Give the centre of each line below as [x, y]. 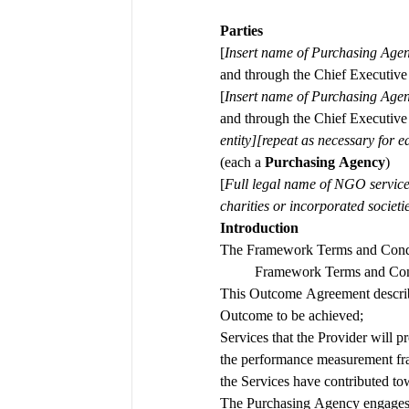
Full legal [252, 184]
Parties [241, 30]
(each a [242, 162]
